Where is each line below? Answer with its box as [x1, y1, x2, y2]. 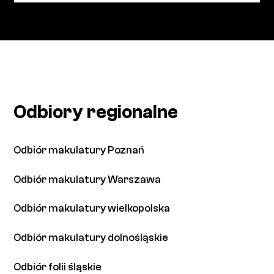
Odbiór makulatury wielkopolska [13, 202, 171, 215]
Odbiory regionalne [13, 102, 179, 124]
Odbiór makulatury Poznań [13, 144, 145, 156]
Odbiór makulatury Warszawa [13, 173, 161, 185]
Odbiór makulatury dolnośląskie [13, 232, 169, 244]
